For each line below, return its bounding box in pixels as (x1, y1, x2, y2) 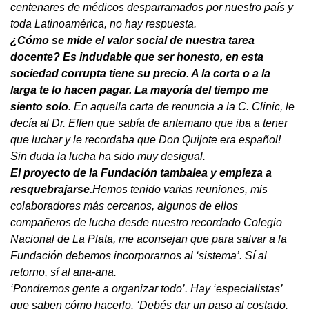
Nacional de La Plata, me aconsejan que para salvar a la (10, 232, 287, 245)
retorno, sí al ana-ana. (10, 266, 117, 278)
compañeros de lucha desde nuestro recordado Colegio (10, 216, 282, 228)
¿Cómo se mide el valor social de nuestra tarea (10, 34, 255, 46)
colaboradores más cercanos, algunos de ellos (10, 199, 238, 212)
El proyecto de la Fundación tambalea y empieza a (10, 166, 272, 179)
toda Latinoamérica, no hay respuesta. (10, 17, 197, 30)
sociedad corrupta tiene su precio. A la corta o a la (10, 67, 270, 79)
